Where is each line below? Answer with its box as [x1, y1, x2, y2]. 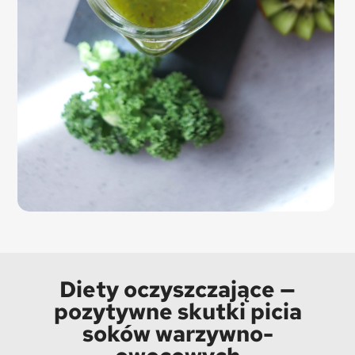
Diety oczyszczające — [59, 273, 296, 304]
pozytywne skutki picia [53, 296, 302, 326]
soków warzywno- [82, 318, 273, 349]
